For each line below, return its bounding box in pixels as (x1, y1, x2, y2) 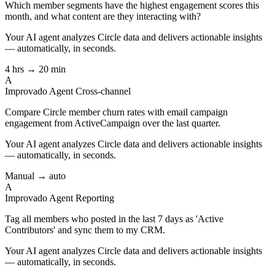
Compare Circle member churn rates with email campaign (5, 106, 228, 117)
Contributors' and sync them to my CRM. (5, 224, 165, 235)
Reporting (76, 192, 114, 203)
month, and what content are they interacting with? (5, 10, 201, 21)
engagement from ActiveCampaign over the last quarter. (5, 117, 220, 128)
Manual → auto (5, 170, 66, 181)
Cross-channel (76, 85, 131, 96)
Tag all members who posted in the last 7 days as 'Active (5, 213, 223, 224)
